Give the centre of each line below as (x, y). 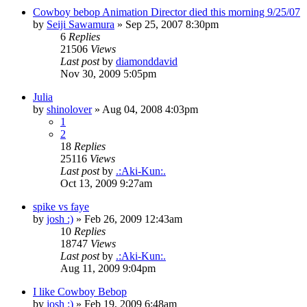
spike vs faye (61, 206)
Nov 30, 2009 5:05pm (108, 73)
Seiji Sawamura (81, 24)
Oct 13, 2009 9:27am (106, 183)
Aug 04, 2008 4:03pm (150, 109)
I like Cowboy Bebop (80, 291)
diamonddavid (147, 61)
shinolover (69, 109)
